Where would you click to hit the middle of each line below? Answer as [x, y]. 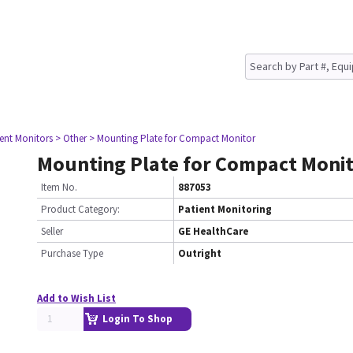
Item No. [59, 187]
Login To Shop [137, 319]
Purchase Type [72, 253]
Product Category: [80, 209]
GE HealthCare [213, 231]
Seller [52, 231]
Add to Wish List [76, 298]
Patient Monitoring [225, 209]
